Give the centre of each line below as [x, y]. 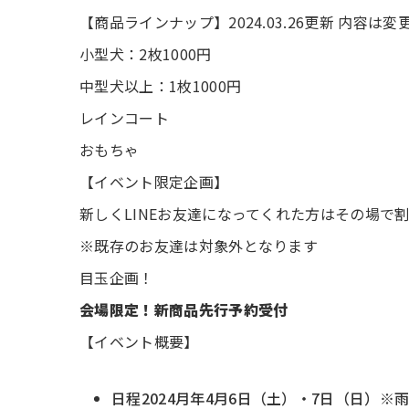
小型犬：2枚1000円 [146, 54]
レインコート [124, 118]
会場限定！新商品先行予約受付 [184, 309]
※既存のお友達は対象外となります [199, 246]
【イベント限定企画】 [154, 182]
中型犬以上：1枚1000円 [161, 86]
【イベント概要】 [139, 341]
